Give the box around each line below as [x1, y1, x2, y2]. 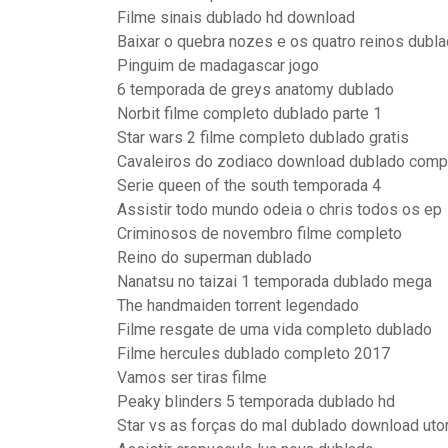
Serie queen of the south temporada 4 [117, 176, 381, 195]
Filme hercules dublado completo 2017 [117, 344, 390, 363]
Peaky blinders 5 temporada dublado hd [117, 392, 395, 411]
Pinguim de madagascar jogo [117, 56, 319, 75]
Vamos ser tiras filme [117, 368, 267, 387]
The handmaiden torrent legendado [117, 296, 359, 315]
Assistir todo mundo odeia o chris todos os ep [117, 200, 442, 219]
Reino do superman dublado [117, 248, 312, 267]
